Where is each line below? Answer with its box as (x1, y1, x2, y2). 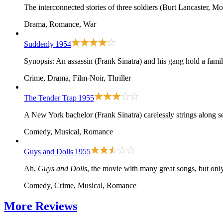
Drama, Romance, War (24, 19, 96, 28)
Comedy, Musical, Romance (24, 127, 113, 136)
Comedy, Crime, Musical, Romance (24, 181, 136, 190)
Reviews (35, 200, 77, 213)
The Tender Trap (24, 93, 77, 102)
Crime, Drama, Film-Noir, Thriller (24, 73, 131, 82)
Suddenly (24, 39, 54, 48)
